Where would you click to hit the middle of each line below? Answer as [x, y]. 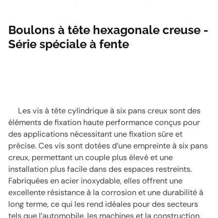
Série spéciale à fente [69, 44]
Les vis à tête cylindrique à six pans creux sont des [109, 111]
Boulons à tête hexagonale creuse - [109, 30]
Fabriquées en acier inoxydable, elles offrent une [96, 181]
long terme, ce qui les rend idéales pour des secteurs [103, 204]
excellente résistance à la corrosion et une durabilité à [106, 193]
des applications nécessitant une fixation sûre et [96, 134]
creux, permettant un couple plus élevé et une [91, 158]
